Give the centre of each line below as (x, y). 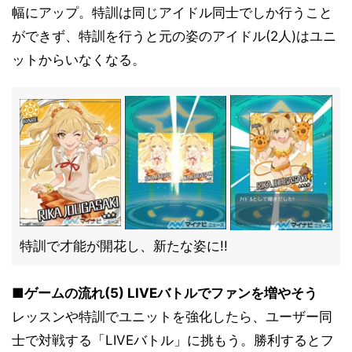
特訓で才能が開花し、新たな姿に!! (124, 246)
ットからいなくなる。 (79, 60)
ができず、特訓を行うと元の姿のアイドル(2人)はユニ (174, 36)
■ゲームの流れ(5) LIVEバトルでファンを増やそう (165, 293)
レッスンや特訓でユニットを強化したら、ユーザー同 (172, 317)
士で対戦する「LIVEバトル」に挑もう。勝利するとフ (173, 340)
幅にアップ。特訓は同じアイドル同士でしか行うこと (172, 13)
